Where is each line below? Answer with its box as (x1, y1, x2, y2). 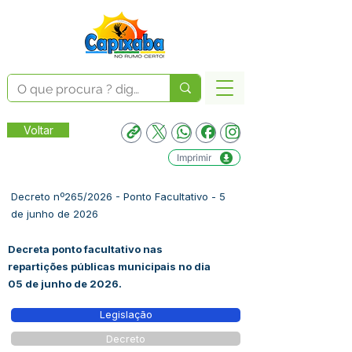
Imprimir (176, 152, 211, 163)
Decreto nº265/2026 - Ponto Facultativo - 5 (11, 190, 225, 203)
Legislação (99, 309, 152, 321)
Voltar (23, 123, 53, 137)
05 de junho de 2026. (8, 277, 122, 290)
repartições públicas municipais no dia (8, 260, 211, 273)
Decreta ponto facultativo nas (8, 243, 163, 255)
